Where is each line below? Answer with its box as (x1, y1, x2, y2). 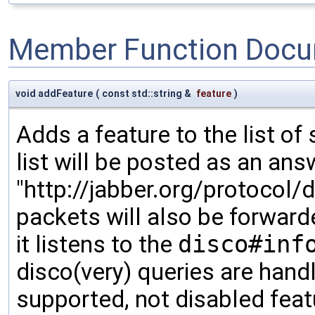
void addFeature (15, 87, 93, 99)
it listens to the (16, 230, 178, 258)
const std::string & (102, 87, 193, 99)
